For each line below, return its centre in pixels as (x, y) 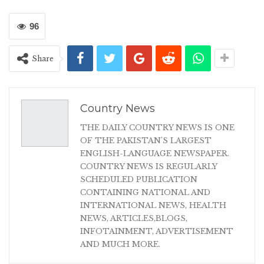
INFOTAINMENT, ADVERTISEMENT (157, 232)
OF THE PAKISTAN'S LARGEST (146, 141)
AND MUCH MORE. (120, 245)
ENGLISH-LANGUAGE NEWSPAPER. (155, 154)
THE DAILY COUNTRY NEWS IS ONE (157, 128)
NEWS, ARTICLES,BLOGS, (134, 219)
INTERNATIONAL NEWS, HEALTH (153, 206)
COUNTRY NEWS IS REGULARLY (148, 167)
